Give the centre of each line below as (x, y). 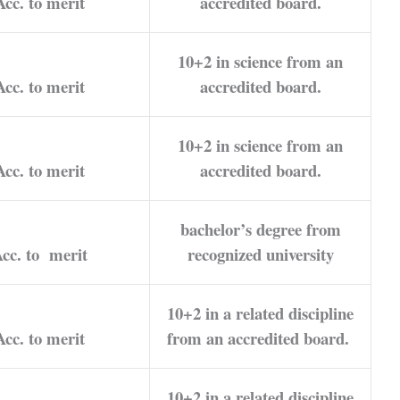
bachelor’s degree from (260, 229)
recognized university (260, 254)
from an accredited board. (260, 337)
